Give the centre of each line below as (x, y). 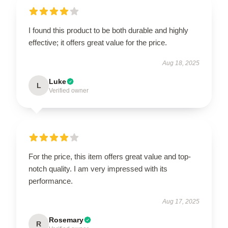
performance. (51, 181)
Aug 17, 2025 (181, 201)
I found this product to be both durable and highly (108, 30)
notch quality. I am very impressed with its (98, 168)
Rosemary (66, 220)
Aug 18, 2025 (181, 63)
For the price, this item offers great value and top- (110, 156)
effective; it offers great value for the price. (98, 42)
